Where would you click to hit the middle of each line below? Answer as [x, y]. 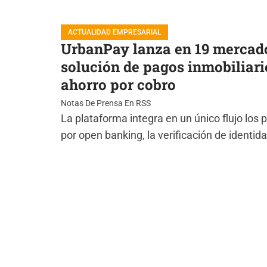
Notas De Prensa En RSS [106, 103]
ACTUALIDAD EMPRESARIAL [114, 32]
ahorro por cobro [118, 85]
